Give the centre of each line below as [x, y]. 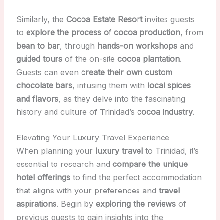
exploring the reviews [136, 204]
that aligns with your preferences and [87, 191]
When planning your [55, 151]
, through [78, 45]
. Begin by [76, 204]
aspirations [36, 204]
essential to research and [64, 164]
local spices [169, 85]
